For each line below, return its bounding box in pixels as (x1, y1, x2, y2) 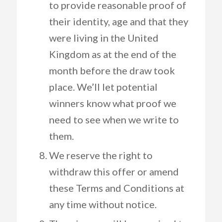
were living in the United (49, 32, 159, 44)
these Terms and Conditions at (49, 182, 184, 194)
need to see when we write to (49, 113, 179, 125)
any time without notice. (49, 198, 157, 210)
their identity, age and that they (49, 15, 188, 27)
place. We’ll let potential (49, 81, 158, 93)
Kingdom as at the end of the (49, 48, 176, 60)
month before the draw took (49, 64, 175, 76)
